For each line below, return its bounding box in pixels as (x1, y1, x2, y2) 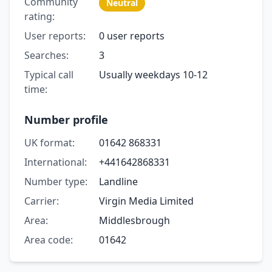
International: (24, 155, 87, 169)
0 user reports (98, 29, 165, 42)
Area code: (24, 233, 73, 246)
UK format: (24, 135, 75, 149)
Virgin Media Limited (98, 194, 194, 208)
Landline (98, 174, 138, 188)
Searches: (24, 48, 69, 62)
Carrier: (24, 194, 59, 208)
